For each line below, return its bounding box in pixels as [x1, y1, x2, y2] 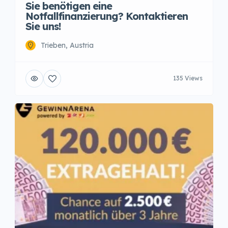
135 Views [173, 74, 203, 82]
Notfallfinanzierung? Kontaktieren [25, 9, 188, 22]
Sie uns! [25, 19, 61, 33]
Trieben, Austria [41, 40, 94, 50]
